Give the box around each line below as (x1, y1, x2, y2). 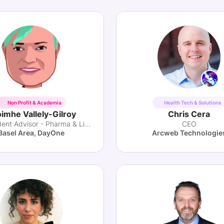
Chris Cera (168, 109, 210, 119)
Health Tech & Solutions (164, 99, 221, 105)
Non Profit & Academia (7, 99, 61, 105)
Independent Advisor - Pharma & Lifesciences (84, 119, 90, 128)
